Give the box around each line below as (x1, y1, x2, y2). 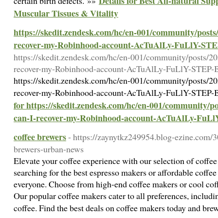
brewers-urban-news (14, 143, 84, 155)
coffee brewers (14, 130, 66, 143)
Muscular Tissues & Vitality (14, 7, 118, 19)
